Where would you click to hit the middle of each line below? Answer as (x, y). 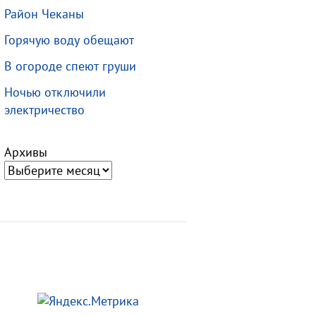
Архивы (25, 152)
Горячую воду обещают (69, 39)
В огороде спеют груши (70, 66)
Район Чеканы (44, 13)
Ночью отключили (55, 92)
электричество (44, 109)
